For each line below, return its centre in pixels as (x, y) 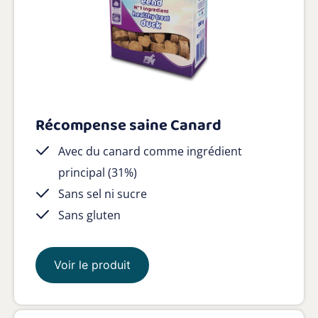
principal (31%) (98, 172)
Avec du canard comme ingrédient (150, 151)
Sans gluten (89, 215)
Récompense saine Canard (128, 125)
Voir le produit (92, 264)
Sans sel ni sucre (103, 193)
